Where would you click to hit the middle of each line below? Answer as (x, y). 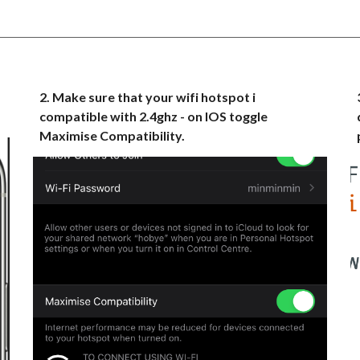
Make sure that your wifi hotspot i (154, 97)
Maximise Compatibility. (112, 135)
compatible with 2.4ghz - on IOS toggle (154, 116)
